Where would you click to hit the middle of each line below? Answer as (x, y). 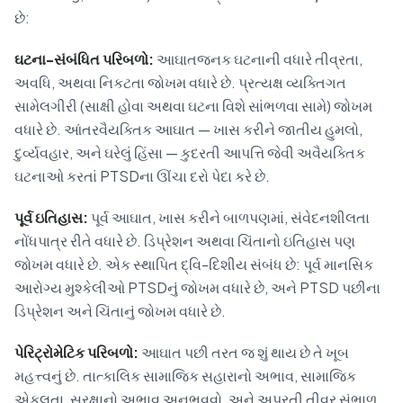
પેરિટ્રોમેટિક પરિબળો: (76, 353)
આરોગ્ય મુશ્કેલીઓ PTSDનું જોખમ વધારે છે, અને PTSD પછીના (197, 288)
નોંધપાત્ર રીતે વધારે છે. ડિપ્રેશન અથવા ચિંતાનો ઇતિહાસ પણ (185, 241)
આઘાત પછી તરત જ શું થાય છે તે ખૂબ (244, 353)
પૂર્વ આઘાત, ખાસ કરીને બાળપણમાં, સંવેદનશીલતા (229, 218)
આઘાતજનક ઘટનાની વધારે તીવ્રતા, (258, 59)
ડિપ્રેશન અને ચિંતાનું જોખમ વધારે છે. (120, 311)
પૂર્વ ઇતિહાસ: (51, 218)
